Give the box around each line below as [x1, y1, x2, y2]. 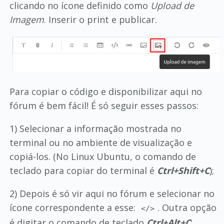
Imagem [9, 13, 44, 25]
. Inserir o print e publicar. [43, 13, 157, 25]
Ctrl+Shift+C [156, 164, 209, 176]
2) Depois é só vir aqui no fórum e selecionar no [9, 187, 214, 199]
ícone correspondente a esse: [9, 201, 138, 213]
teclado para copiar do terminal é [9, 164, 157, 176]
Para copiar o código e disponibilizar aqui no [9, 85, 202, 97]
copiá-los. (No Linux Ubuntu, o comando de [9, 150, 196, 162]
